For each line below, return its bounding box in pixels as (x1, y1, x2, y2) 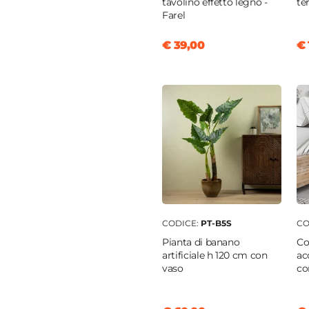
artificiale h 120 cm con (162, 249, 268, 262)
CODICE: (162, 218, 201, 229)
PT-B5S (201, 218, 232, 229)
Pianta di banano (162, 236, 240, 249)
